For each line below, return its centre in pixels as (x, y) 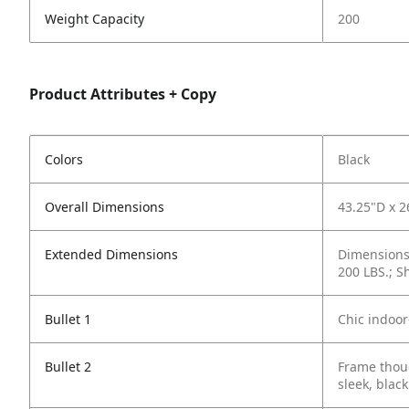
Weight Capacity (94, 19)
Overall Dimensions (105, 207)
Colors (64, 159)
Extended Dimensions (111, 254)
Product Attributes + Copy (123, 94)
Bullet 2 (68, 367)
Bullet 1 (68, 319)
